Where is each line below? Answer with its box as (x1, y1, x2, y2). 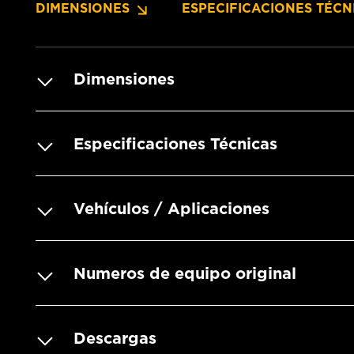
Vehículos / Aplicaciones (73, 199, 269, 218)
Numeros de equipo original (73, 264, 296, 283)
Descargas (73, 329, 156, 348)
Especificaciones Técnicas (73, 134, 277, 153)
